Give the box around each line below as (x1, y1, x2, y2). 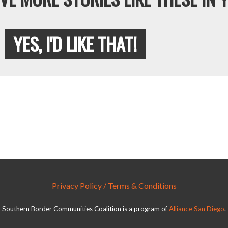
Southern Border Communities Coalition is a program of (2, 205, 169, 213)
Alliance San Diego (169, 205, 224, 213)
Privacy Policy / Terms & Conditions (51, 180, 177, 190)
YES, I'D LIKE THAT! (13, 30, 137, 57)
